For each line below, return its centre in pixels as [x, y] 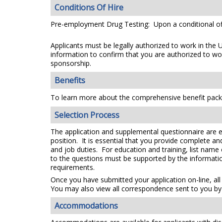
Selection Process [87, 115]
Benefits [70, 81]
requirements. [73, 167]
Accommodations [86, 205]
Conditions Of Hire [89, 8]
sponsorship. [71, 63]
